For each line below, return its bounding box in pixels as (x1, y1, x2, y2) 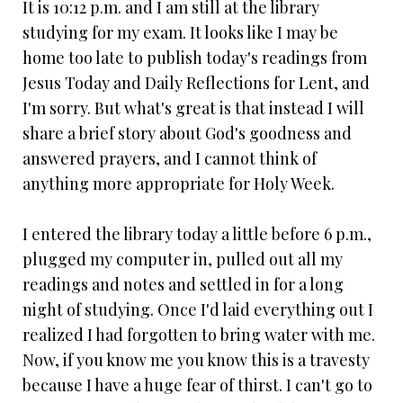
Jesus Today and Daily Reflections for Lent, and (22, 72, 370, 94)
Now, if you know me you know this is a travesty (22, 349, 370, 372)
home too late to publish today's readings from (22, 47, 367, 69)
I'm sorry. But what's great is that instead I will (22, 97, 364, 120)
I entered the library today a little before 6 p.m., (22, 223, 372, 246)
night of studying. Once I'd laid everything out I (22, 299, 373, 321)
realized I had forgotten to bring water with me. (22, 324, 375, 346)
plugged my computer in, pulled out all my (22, 248, 343, 271)
